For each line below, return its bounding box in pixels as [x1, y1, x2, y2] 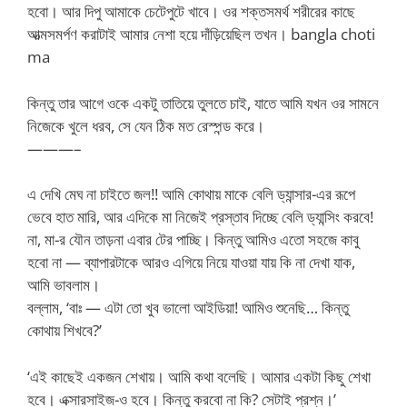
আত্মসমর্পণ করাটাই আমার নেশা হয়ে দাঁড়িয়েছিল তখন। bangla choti [27, 24, 375, 45]
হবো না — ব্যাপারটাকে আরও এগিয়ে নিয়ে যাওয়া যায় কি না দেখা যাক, [27, 252, 355, 273]
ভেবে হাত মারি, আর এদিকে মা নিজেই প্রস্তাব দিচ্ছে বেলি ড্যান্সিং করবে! [27, 206, 373, 227]
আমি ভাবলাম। [27, 274, 100, 295]
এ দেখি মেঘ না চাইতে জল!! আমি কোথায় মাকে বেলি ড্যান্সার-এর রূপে [27, 184, 355, 204]
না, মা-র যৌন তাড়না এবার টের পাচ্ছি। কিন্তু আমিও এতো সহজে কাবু [27, 229, 359, 250]
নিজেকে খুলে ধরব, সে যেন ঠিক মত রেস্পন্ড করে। [27, 114, 264, 136]
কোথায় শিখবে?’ [27, 320, 102, 341]
